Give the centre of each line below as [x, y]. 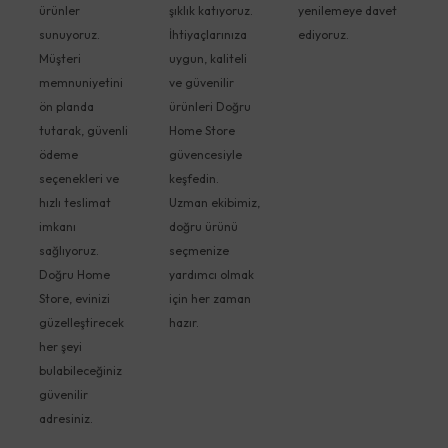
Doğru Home [74, 274]
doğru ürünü [203, 226]
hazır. [183, 322]
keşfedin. [193, 178]
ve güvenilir [201, 82]
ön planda [66, 106]
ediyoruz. [323, 34]
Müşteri [60, 58]
